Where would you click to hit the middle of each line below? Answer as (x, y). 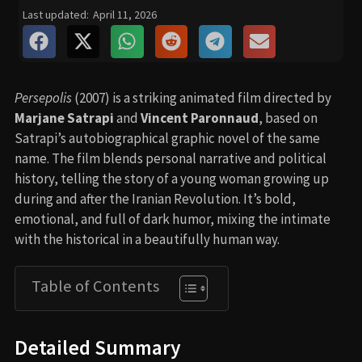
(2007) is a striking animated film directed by (202, 97)
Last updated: (56, 15)
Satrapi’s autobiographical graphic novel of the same (167, 138)
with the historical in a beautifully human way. (147, 239)
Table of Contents (95, 286)
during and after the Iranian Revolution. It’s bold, (155, 198)
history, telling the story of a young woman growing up (172, 178)
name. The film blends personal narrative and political (170, 158)
